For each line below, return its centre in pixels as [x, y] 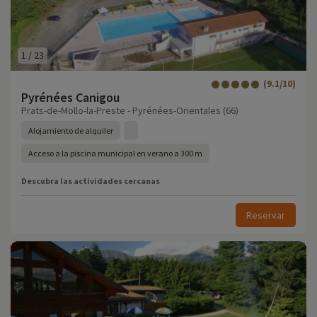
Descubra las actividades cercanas [91, 181]
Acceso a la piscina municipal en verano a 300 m [115, 153]
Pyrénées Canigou [70, 97]
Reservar [266, 215]
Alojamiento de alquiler [71, 131]
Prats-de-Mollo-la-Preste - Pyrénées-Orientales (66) [130, 110]
